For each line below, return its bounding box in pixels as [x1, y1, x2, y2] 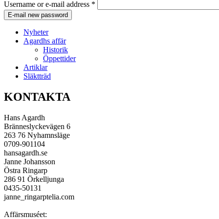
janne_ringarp [4, 193, 46, 201]
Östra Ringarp [4, 166, 47, 175]
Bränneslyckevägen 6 [4, 122, 70, 131]
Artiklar [23, 63, 47, 72]
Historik [43, 45, 68, 54]
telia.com [46, 193, 74, 201]
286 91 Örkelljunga [4, 175, 64, 184]
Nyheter [23, 28, 48, 37]
